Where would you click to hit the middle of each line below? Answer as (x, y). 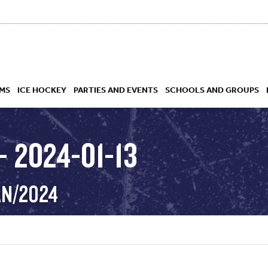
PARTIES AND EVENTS (116, 89)
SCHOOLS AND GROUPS (212, 89)
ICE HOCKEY (42, 89)
